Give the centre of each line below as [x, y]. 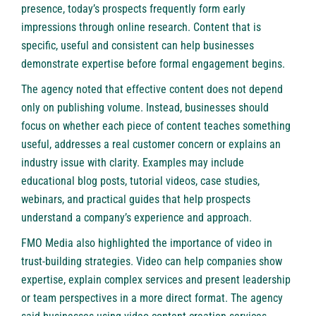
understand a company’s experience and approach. [136, 218]
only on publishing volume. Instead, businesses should [145, 108]
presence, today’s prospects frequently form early [133, 9]
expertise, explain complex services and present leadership [156, 280]
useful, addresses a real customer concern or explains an [151, 145]
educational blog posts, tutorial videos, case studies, [140, 181]
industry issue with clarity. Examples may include [133, 163]
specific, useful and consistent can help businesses [138, 46]
